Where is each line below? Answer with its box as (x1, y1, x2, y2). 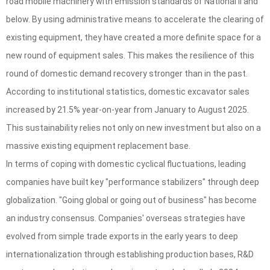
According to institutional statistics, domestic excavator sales (6, 87, 250, 97)
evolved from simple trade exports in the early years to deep (6, 231, 238, 242)
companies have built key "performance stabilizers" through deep (6, 177, 259, 187)
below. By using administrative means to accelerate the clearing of (6, 14, 264, 25)
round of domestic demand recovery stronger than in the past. (6, 69, 248, 79)
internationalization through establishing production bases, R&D (6, 250, 254, 260)
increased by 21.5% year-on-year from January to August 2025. (6, 105, 249, 115)
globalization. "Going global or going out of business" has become (6, 195, 257, 206)
